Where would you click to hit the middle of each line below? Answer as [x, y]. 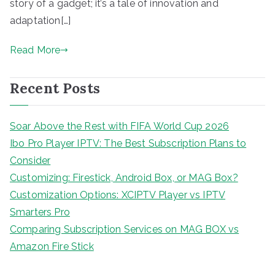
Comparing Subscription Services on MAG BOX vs [125, 229]
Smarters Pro [40, 212]
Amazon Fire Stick [52, 246]
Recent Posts [55, 88]
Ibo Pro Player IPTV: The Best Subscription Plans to [128, 143]
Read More [35, 50]
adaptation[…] [41, 20]
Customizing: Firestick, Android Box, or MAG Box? [124, 177]
